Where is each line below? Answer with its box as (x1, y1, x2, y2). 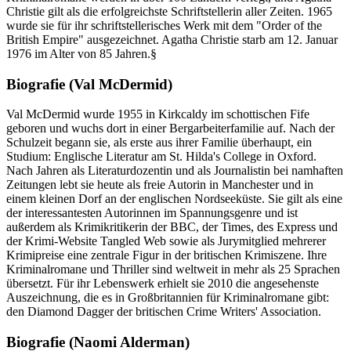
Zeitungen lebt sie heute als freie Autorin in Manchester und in (6, 178, 313, 192)
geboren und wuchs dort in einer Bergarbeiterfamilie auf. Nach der (6, 121, 335, 136)
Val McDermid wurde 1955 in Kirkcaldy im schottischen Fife (6, 107, 309, 121)
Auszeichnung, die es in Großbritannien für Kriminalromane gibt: (6, 291, 329, 305)
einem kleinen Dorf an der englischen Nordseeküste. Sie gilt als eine (6, 192, 342, 206)
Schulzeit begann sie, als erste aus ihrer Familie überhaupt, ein (6, 136, 312, 150)
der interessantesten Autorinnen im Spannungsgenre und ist (6, 206, 298, 220)
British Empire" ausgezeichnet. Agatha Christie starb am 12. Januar (6, 32, 338, 46)
